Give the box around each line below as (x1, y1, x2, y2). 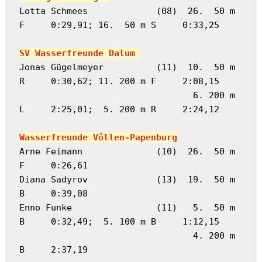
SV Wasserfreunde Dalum (19, 47, 140, 58)
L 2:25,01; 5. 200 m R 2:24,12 (19, 104, 219, 115)
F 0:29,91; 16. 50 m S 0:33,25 (19, 19, 219, 30)
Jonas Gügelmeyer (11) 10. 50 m (19, 61, 235, 73)
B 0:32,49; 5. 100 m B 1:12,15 (19, 216, 219, 227)
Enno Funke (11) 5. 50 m (19, 202, 235, 213)
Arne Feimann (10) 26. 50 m (19, 146, 235, 157)
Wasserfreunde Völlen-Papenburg (19, 132, 177, 143)
